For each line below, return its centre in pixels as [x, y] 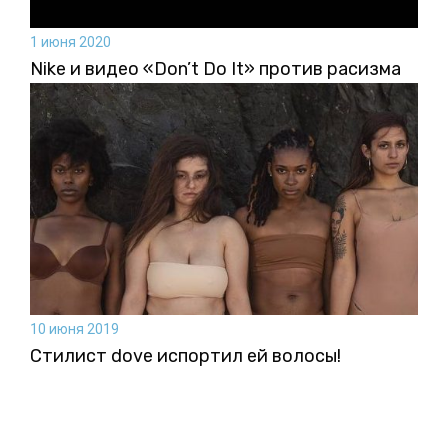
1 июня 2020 [70, 41]
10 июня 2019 [74, 329]
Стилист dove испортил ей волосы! [185, 356]
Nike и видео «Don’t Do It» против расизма [215, 68]
